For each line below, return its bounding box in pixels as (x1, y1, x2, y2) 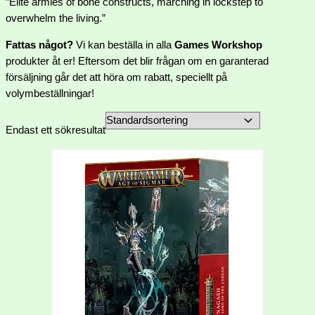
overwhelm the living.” (6, 12, 105, 24)
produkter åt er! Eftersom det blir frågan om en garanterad (6, 55, 269, 67)
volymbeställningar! (6, 87, 94, 99)
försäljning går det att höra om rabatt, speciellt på (6, 71, 227, 83)
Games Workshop (174, 39, 262, 51)
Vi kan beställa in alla (73, 39, 174, 51)
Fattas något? (6, 39, 73, 51)
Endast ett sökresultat (6, 124, 105, 136)
